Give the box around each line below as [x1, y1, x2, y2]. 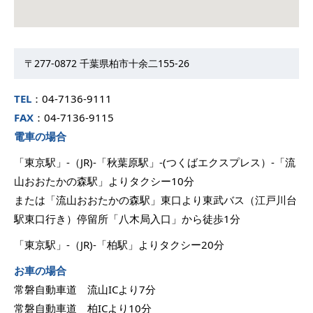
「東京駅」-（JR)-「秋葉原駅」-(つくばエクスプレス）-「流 [14, 154, 296, 169]
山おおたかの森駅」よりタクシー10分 [14, 173, 194, 188]
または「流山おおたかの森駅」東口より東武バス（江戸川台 [14, 192, 297, 207]
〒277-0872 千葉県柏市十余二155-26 [24, 56, 189, 70]
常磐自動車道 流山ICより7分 [14, 282, 156, 296]
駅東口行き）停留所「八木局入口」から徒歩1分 [14, 211, 240, 226]
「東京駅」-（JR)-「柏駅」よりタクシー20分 [14, 237, 224, 252]
